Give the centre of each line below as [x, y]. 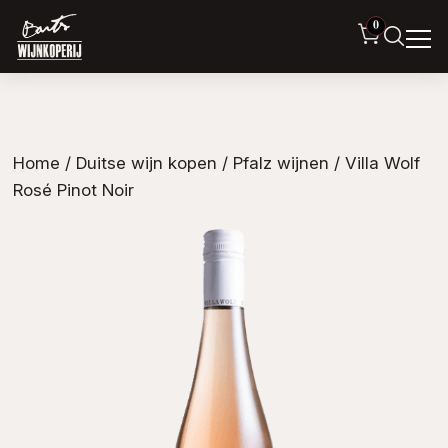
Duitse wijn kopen [146, 162]
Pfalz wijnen [280, 162]
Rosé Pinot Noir [73, 189]
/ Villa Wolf [374, 162]
